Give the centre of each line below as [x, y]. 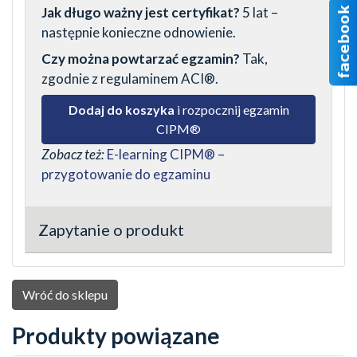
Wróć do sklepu [65, 294]
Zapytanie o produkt [111, 229]
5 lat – [259, 12]
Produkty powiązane [116, 335]
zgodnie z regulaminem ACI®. [130, 78]
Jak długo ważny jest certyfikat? [141, 12]
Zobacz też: [73, 154]
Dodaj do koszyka [121, 109]
